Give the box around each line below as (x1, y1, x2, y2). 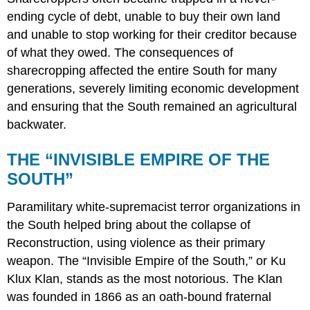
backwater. (7, 118, 67, 132)
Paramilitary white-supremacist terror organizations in (7, 199, 301, 214)
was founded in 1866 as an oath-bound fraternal (7, 289, 272, 304)
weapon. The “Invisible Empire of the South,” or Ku (7, 253, 286, 268)
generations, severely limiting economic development (7, 82, 300, 96)
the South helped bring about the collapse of (7, 217, 251, 232)
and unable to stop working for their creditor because (7, 28, 298, 42)
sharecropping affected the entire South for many (7, 64, 277, 78)
